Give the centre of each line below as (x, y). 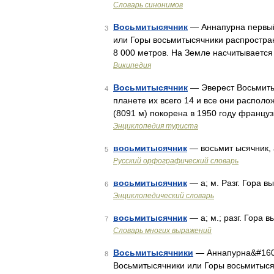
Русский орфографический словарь (176, 161)
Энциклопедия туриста (156, 126)
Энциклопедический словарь (164, 196)
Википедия (132, 65)
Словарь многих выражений (162, 231)
